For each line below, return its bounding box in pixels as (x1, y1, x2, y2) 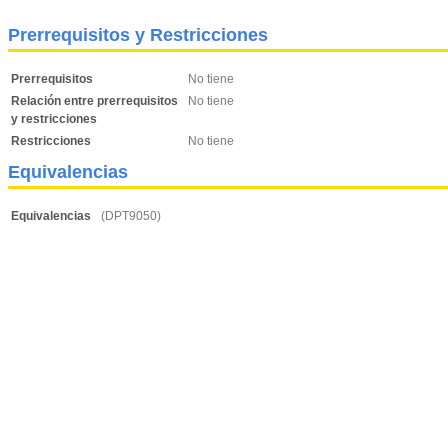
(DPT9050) (101, 209, 161, 223)
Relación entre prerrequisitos (11, 94, 178, 108)
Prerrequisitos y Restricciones (8, 25, 268, 45)
